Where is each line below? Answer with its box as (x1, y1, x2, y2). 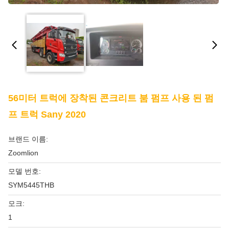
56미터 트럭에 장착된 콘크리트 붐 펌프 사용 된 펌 (8, 93, 214, 103)
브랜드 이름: (8, 135, 48, 143)
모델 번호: (8, 167, 41, 175)
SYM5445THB (8, 181, 54, 189)
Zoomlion (8, 149, 38, 157)
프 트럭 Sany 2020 (8, 109, 86, 120)
